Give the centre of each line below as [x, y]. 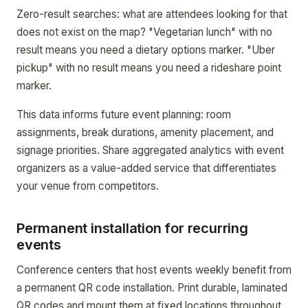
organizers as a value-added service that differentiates [146, 168]
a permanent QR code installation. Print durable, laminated [152, 288]
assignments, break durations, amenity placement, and [145, 132]
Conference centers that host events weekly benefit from [154, 270]
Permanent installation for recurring [132, 228]
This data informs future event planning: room [124, 114]
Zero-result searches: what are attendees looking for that [152, 14]
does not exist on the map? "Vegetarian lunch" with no [144, 32]
